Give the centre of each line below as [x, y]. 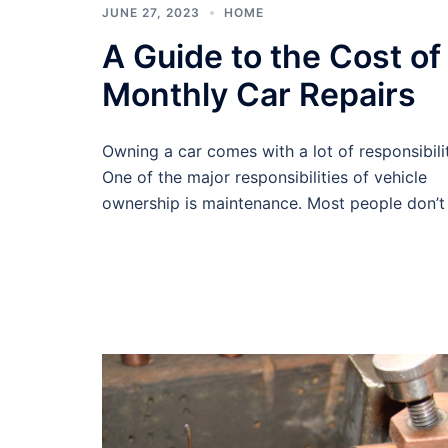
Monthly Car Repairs [259, 94]
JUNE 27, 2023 [151, 12]
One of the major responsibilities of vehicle [264, 176]
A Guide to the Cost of [271, 56]
